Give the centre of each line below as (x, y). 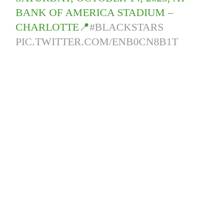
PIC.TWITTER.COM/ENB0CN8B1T (97, 42)
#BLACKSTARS (127, 27)
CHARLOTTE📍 (53, 27)
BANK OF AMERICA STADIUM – (95, 13)
